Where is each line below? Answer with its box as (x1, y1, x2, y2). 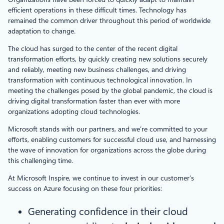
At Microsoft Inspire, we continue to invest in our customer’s (8, 173, 194, 182)
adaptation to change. (8, 26, 75, 35)
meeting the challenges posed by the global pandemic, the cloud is (8, 86, 212, 94)
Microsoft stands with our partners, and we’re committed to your (8, 124, 207, 133)
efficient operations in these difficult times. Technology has (8, 5, 186, 14)
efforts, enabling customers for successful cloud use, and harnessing (8, 135, 216, 143)
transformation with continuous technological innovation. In (8, 75, 192, 84)
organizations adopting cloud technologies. (8, 107, 140, 115)
